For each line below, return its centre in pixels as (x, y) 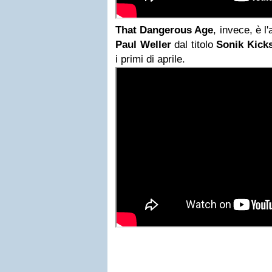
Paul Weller (143, 45)
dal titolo (194, 45)
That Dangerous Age (165, 30)
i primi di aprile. (150, 59)
